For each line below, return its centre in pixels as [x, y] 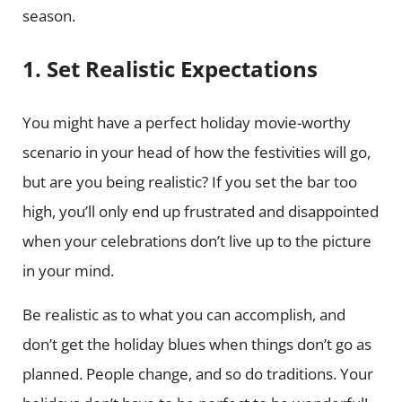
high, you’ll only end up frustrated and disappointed [200, 212]
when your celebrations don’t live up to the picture [197, 241]
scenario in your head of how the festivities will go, [196, 153]
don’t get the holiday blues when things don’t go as [197, 345]
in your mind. [70, 271]
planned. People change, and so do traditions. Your [197, 374]
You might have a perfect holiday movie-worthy [186, 123]
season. [50, 15]
